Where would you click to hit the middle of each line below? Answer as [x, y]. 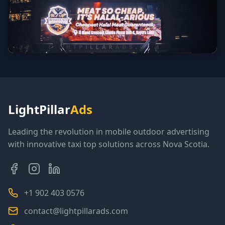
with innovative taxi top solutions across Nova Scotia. [109, 144]
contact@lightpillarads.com [76, 211]
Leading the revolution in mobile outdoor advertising [109, 132]
